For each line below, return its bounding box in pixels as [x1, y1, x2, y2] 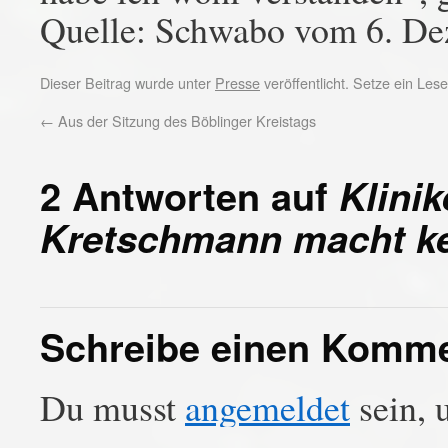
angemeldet [185, 383, 350, 431]
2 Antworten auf [40, 168, 339, 223]
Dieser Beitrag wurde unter [40, 72, 215, 93]
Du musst [40, 383, 185, 431]
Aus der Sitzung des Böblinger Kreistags [54, 110, 316, 131]
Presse [215, 72, 260, 93]
